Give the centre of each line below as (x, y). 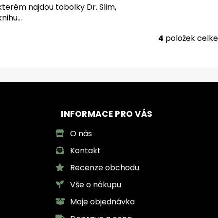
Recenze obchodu (105, 167)
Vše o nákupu (96, 184)
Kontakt (86, 150)
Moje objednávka (103, 201)
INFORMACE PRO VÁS (107, 114)
